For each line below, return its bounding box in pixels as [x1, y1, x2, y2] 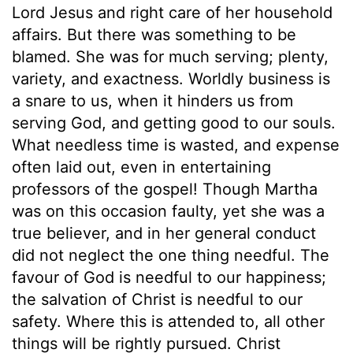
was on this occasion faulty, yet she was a [12, 201, 325, 221]
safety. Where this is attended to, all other [12, 311, 325, 331]
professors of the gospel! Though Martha [12, 179, 318, 199]
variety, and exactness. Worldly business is [12, 69, 330, 88]
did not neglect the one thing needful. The [12, 245, 329, 265]
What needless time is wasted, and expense [12, 135, 340, 154]
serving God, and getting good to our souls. [12, 113, 336, 132]
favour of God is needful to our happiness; [12, 267, 326, 287]
